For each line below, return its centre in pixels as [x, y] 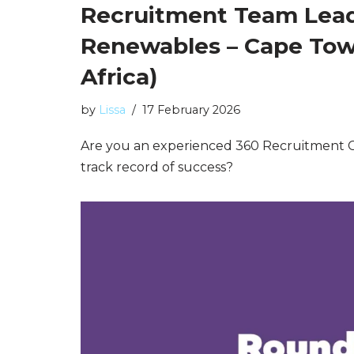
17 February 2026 [191, 110]
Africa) [119, 77]
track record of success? [157, 167]
